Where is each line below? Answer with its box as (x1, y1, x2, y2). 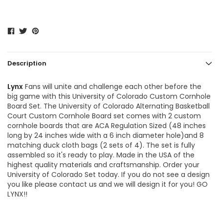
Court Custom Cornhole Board (7, 111, 111, 121)
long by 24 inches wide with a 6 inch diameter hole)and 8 (7, 131, 204, 141)
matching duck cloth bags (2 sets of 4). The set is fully (7, 140, 195, 151)
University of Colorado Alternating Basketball (59, 101, 210, 111)
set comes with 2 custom (113, 111, 201, 121)
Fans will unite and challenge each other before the (23, 82, 201, 92)
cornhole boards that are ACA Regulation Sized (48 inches (7, 121, 206, 131)
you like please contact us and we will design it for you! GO (7, 179, 208, 190)
